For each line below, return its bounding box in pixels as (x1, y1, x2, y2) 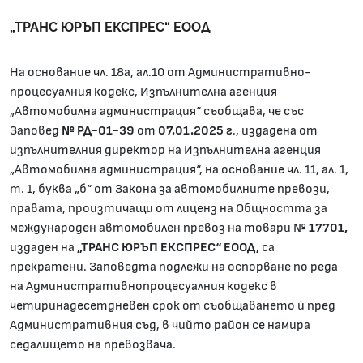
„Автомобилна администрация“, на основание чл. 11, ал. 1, (10, 163, 348, 176)
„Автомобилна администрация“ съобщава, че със (10, 105, 304, 117)
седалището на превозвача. (10, 338, 176, 351)
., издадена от (233, 124, 318, 137)
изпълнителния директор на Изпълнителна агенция (10, 143, 321, 156)
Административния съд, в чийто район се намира (10, 318, 310, 331)
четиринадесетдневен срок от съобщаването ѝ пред (10, 299, 335, 312)
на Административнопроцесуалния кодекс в (10, 280, 277, 293)
